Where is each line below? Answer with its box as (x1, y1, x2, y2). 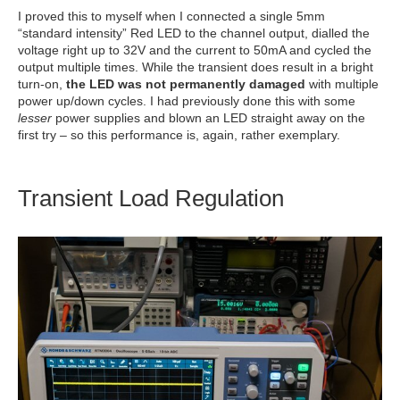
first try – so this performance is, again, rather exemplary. (18, 127, 340, 142)
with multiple (305, 76, 379, 91)
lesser (18, 110, 52, 125)
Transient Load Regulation (18, 184, 284, 212)
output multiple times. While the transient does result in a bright (18, 59, 373, 74)
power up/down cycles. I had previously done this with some (18, 93, 355, 108)
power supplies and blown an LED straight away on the (52, 110, 365, 125)
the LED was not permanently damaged (66, 76, 305, 91)
